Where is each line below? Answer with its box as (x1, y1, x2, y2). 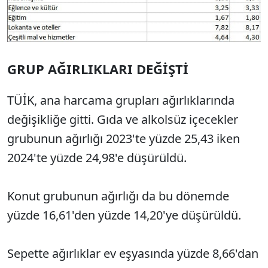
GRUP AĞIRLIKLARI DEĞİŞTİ (7, 60, 188, 78)
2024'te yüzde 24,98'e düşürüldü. (7, 150, 190, 166)
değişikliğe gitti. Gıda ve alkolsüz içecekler (7, 111, 238, 128)
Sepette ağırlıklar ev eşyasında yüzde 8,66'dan (7, 245, 258, 262)
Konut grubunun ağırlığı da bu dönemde (7, 188, 229, 205)
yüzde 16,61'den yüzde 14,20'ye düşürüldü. (7, 207, 241, 224)
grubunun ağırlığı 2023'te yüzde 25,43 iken (7, 130, 240, 147)
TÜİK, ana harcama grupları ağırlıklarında (7, 92, 234, 109)
